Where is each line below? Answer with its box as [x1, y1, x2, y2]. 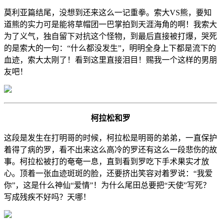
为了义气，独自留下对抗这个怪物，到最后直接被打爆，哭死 [4, 32, 217, 40]
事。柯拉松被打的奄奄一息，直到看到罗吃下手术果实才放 [4, 157, 209, 166]
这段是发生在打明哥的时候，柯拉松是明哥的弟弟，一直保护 [4, 133, 217, 142]
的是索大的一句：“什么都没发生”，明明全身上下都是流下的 [4, 43, 216, 52]
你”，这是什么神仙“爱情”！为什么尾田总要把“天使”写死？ [4, 181, 211, 189]
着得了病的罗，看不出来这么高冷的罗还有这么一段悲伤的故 [4, 145, 217, 154]
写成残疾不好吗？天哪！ [4, 192, 91, 201]
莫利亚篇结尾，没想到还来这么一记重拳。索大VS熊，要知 [4, 8, 212, 17]
